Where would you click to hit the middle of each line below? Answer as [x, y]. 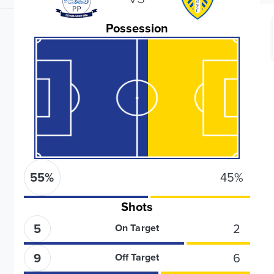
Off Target [137, 257]
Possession [137, 28]
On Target [137, 228]
